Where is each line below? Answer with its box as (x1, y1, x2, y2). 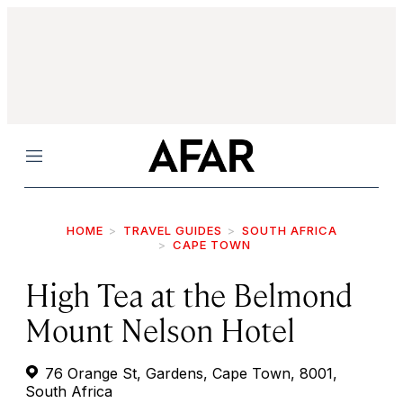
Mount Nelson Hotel (25, 309, 295, 349)
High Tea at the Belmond (25, 273, 353, 314)
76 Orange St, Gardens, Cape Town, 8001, (40, 364, 337, 382)
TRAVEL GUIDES (122, 223, 222, 237)
